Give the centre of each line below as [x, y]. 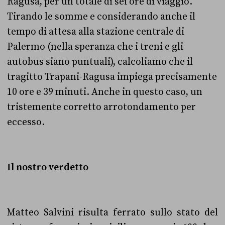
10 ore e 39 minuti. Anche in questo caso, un [105, 92]
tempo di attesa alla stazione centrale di [96, 32]
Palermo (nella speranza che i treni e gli [95, 47]
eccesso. [26, 122]
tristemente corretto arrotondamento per [101, 107]
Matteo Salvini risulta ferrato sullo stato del [113, 213]
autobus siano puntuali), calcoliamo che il [100, 62]
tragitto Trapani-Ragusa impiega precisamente [112, 77]
